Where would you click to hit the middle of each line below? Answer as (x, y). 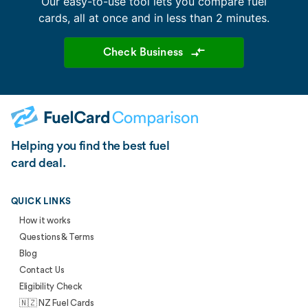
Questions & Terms (57, 236)
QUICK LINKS (41, 201)
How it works (45, 220)
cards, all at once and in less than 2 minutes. (154, 18)
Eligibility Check (51, 286)
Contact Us (42, 269)
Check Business (143, 52)
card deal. (38, 163)
